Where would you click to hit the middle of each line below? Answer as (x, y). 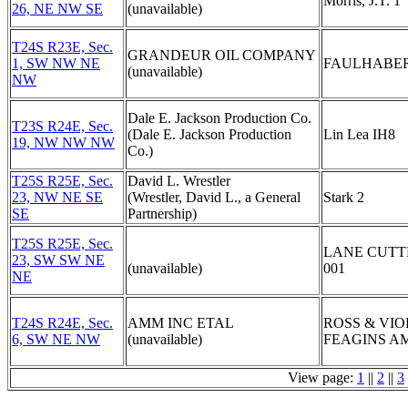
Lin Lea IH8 (359, 134)
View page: (322, 377)
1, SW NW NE (56, 63)
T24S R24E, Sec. (62, 323)
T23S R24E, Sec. (62, 126)
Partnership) (162, 214)
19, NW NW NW (63, 143)
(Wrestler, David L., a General (214, 197)
